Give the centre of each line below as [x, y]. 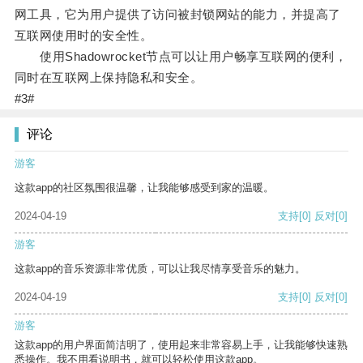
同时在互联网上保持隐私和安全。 [109, 78]
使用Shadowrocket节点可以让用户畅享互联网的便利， [181, 57]
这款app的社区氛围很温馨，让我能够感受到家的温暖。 [144, 188]
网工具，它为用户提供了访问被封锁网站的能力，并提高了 [177, 15]
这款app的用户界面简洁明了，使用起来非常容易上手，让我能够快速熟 [181, 345]
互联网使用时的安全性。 [83, 36]
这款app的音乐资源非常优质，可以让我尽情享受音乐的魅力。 [160, 269]
